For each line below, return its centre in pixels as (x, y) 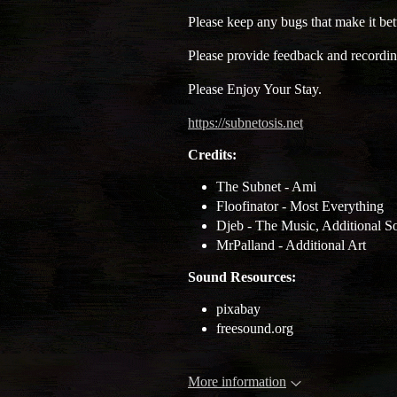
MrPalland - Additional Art (291, 245)
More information (237, 381)
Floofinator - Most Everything (300, 206)
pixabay (238, 308)
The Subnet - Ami (266, 186)
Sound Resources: (242, 276)
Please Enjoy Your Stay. (255, 89)
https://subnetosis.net (245, 122)
